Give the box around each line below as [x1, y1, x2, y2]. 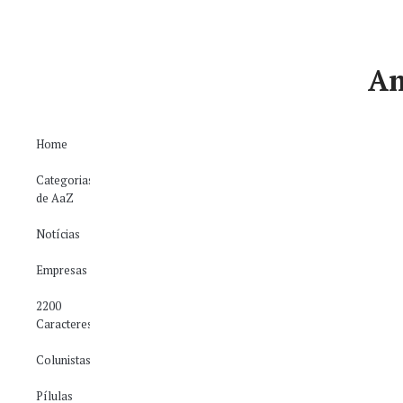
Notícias [36, 226, 80, 242]
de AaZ [36, 190, 74, 206]
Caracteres [36, 316, 93, 332]
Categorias [36, 172, 94, 188]
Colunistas [36, 352, 91, 368]
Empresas [36, 262, 87, 278]
